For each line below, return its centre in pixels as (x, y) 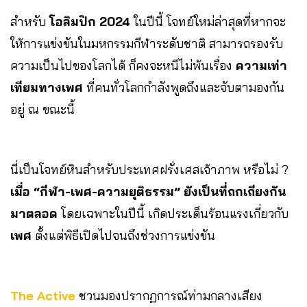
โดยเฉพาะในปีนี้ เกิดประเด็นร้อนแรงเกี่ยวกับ (173, 213)
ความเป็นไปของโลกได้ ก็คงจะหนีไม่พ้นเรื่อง (123, 65)
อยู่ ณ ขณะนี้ (42, 109)
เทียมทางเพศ (47, 87)
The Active (43, 295)
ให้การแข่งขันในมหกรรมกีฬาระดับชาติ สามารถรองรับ (147, 43)
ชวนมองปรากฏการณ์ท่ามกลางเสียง (169, 295)
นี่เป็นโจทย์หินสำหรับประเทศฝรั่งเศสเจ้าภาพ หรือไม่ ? (149, 169)
